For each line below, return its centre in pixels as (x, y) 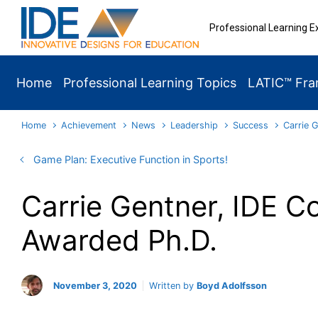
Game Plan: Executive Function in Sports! (130, 159)
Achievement (89, 125)
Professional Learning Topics (150, 83)
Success (251, 125)
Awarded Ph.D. (119, 240)
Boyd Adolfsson (232, 285)
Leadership (194, 125)
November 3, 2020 (95, 285)
